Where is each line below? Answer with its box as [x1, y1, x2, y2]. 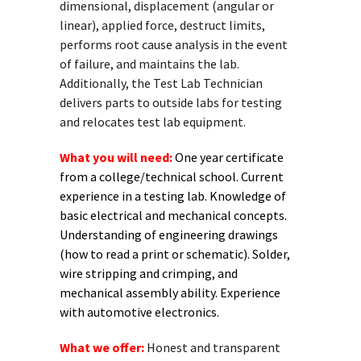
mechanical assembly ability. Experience [60, 284, 280, 301]
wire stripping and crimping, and [60, 265, 238, 281]
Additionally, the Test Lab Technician [60, 75, 263, 91]
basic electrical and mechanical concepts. [60, 207, 287, 223]
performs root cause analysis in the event [60, 36, 288, 52]
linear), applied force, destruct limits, [60, 17, 265, 33]
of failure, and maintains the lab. [60, 56, 239, 72]
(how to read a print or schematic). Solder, [60, 246, 290, 262]
